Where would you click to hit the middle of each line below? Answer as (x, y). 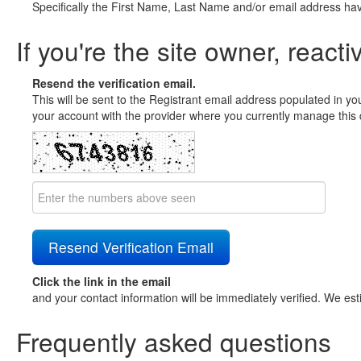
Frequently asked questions (174, 341)
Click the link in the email (102, 281)
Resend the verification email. (114, 83)
